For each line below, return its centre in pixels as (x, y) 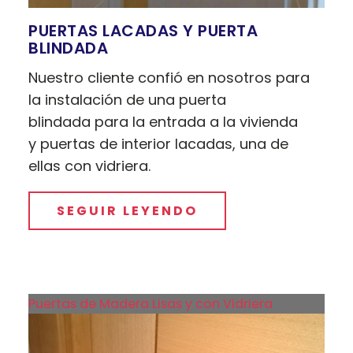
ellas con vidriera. (90, 165)
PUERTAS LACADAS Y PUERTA (143, 30)
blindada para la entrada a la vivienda (163, 121)
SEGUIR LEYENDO (128, 210)
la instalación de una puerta (128, 99)
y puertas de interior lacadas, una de (159, 143)
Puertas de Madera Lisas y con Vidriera (151, 303)
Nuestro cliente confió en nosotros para (169, 77)
